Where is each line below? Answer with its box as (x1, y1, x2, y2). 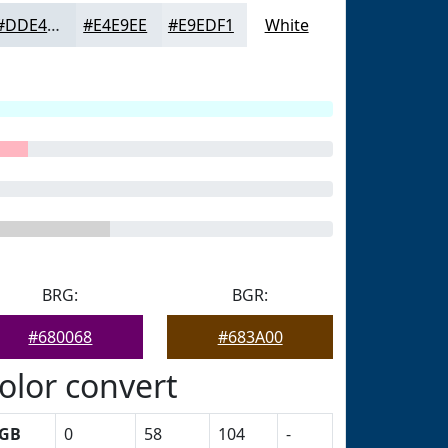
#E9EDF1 (167, 14, 234, 36)
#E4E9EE (83, 14, 148, 36)
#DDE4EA (47, 14, 61, 36)
